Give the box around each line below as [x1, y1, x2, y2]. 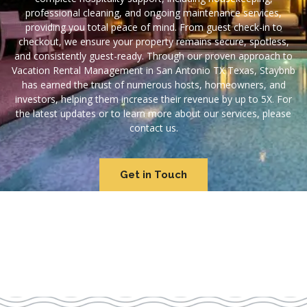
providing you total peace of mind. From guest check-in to [25, 21, 282, 34]
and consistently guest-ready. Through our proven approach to [14, 49, 293, 62]
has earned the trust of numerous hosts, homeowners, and [21, 78, 286, 91]
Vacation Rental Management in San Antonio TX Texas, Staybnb [12, 64, 295, 77]
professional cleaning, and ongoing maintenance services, [25, 6, 282, 19]
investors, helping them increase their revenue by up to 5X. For [15, 93, 292, 106]
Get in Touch [120, 169, 187, 182]
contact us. [129, 121, 178, 134]
